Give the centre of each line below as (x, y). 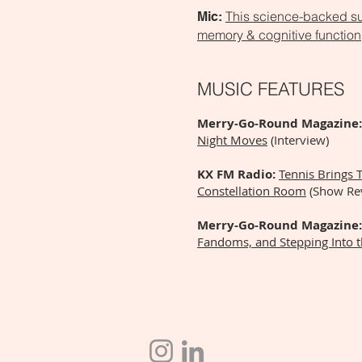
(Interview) (298, 140)
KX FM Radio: (238, 174)
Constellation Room (252, 191)
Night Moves (232, 140)
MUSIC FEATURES (271, 89)
